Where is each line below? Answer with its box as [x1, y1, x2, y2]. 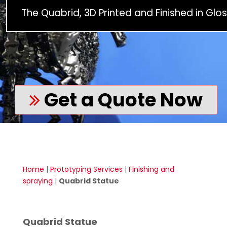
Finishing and [128, 164, 174, 174]
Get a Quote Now [40, 87, 203, 113]
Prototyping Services [50, 164, 123, 174]
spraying [22, 176, 53, 186]
